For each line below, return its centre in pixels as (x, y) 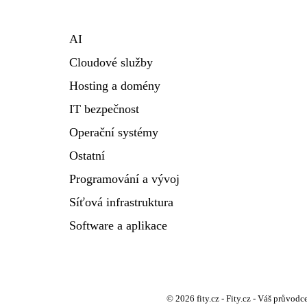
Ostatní (87, 156)
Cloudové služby (111, 62)
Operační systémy (114, 132)
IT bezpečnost (104, 109)
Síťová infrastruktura (121, 202)
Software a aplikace (118, 225)
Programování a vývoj (124, 179)
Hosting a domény (115, 86)
